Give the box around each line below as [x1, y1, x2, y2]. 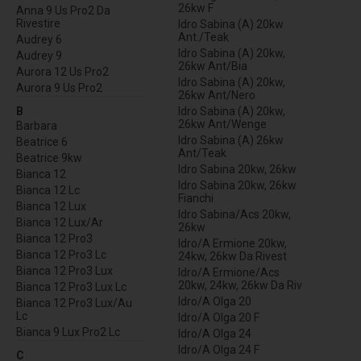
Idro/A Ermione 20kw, [178, 237, 287, 251]
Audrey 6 [16, 33, 62, 47]
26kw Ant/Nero [178, 89, 255, 102]
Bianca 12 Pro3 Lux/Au [16, 297, 132, 310]
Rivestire [16, 17, 60, 31]
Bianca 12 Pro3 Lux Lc [16, 280, 127, 294]
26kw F [178, 2, 214, 15]
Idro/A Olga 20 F [178, 311, 259, 325]
